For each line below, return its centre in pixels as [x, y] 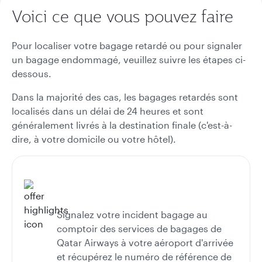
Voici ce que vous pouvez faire [123, 16]
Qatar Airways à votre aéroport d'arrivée [145, 242]
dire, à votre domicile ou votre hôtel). [94, 139]
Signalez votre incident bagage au [132, 214]
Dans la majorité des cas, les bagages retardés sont [125, 97]
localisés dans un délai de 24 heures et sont [108, 111]
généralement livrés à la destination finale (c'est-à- [122, 125]
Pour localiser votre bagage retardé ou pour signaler [127, 45]
